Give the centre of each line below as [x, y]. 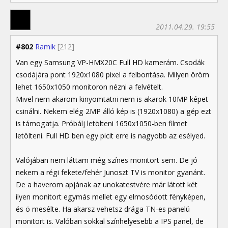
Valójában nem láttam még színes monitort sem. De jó [107, 160]
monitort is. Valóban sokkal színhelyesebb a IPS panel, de [110, 221]
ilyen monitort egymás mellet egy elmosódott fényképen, [111, 196]
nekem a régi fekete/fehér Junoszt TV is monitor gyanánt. [110, 172]
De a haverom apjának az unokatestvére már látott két [107, 184]
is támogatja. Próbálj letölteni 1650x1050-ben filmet [102, 123]
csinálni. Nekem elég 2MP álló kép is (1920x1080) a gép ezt [113, 111]
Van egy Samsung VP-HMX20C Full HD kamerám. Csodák [110, 62]
